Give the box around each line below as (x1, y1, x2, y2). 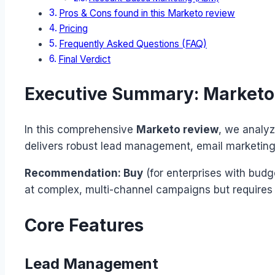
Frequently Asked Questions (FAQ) (59, 38, 207, 50)
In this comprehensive (25, 123, 136, 136)
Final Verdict (58, 53, 111, 66)
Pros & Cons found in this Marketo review (59, 7, 236, 20)
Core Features (25, 214, 144, 236)
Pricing (59, 23, 88, 35)
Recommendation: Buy (25, 166, 143, 179)
